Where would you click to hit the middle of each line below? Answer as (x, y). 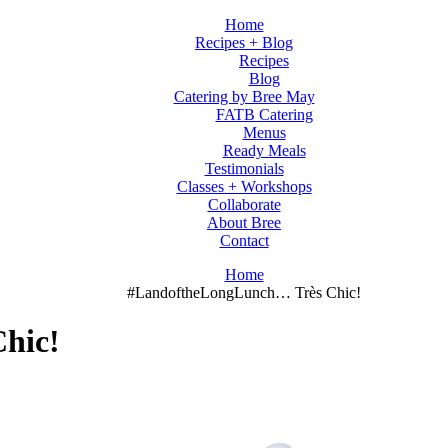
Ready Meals (264, 150)
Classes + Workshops (244, 186)
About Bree (244, 222)
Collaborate (244, 204)
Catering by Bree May (244, 96)
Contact (244, 240)
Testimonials (244, 168)
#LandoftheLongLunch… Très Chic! (244, 292)
